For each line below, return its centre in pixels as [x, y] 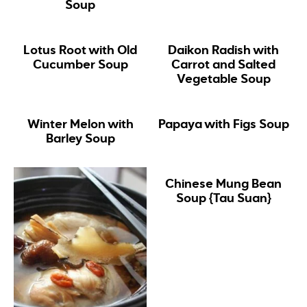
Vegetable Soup [223, 79]
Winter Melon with [80, 124]
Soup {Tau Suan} [223, 198]
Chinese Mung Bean [224, 184]
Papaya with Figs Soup [223, 124]
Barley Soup [80, 139]
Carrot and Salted [224, 65]
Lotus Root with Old [81, 50]
